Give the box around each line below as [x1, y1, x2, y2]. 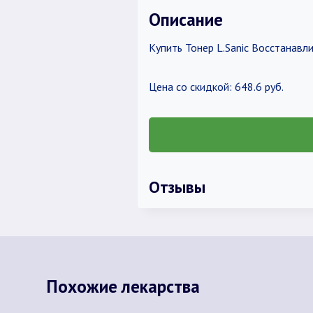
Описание [148, 8, 223, 31]
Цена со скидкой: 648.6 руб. [148, 80, 284, 94]
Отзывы [148, 176, 205, 197]
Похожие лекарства [46, 275, 200, 298]
